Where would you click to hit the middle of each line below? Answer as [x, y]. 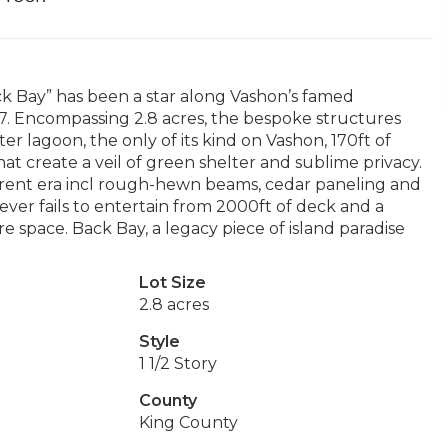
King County [188, 422]
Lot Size [172, 282]
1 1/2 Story [177, 363]
